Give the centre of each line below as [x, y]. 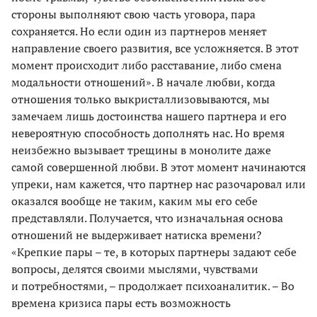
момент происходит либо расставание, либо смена [146, 65]
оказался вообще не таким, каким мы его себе [134, 201]
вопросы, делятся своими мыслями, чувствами [135, 269]
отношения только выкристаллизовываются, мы [140, 99]
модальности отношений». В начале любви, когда [143, 82]
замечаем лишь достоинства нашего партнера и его [149, 116]
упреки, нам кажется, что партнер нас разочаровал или [158, 184]
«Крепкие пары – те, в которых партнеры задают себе [154, 252]
